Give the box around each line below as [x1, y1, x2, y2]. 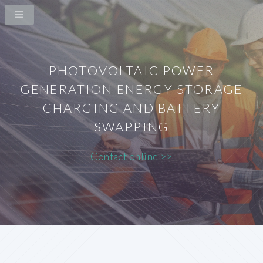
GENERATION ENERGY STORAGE [20, 82, 243, 97]
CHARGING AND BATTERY [42, 100, 221, 116]
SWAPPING [93, 119, 170, 134]
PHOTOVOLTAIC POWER [48, 63, 214, 78]
